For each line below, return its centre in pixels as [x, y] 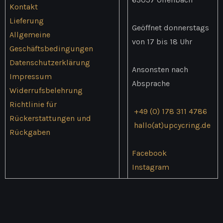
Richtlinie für [33, 104]
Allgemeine [30, 34]
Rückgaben [30, 132]
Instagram [150, 167]
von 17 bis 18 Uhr [162, 41]
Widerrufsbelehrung [46, 90]
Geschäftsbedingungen [51, 48]
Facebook [149, 153]
